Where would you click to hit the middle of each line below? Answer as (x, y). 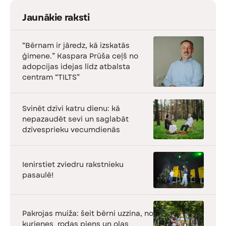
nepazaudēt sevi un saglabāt (75, 119)
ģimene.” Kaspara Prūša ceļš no (80, 56)
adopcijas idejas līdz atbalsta (76, 66)
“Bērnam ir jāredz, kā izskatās (76, 45)
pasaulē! (38, 175)
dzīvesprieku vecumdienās (71, 129)
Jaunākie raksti (56, 17)
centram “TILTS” (51, 77)
